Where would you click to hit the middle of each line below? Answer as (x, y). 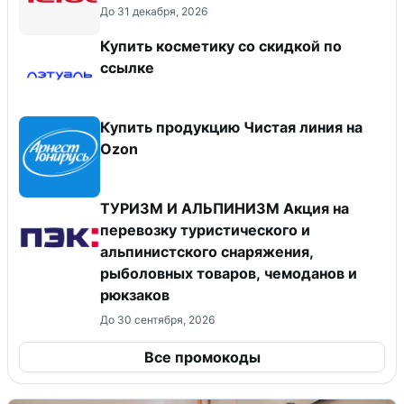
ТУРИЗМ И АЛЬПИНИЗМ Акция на (225, 209)
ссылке (127, 68)
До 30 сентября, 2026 (157, 320)
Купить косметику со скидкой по (221, 46)
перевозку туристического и (205, 230)
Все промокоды (202, 358)
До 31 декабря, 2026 (154, 12)
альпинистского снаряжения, (207, 252)
